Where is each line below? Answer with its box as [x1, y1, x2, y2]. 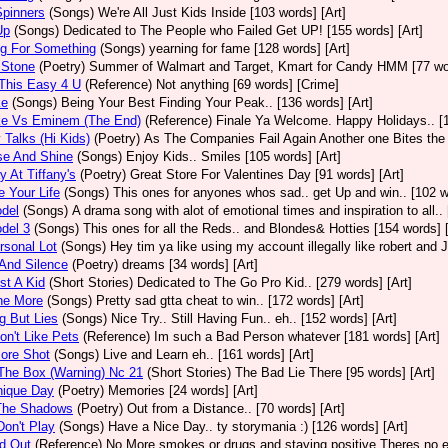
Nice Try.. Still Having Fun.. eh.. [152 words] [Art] [111, 311, 397, 326]
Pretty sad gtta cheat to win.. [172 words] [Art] [96, 293, 364, 308]
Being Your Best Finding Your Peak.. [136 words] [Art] [61, 95, 373, 110]
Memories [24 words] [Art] [108, 383, 258, 398]
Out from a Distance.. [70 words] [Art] [127, 401, 345, 416]
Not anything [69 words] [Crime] [156, 77, 339, 92]
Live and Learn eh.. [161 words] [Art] [103, 347, 314, 362]
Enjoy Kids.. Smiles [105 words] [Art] [126, 149, 341, 164]
